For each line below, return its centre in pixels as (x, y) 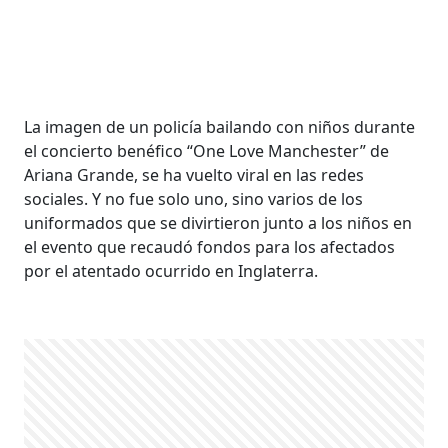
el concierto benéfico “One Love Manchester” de (207, 151)
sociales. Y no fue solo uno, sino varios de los (194, 199)
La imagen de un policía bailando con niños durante (220, 127)
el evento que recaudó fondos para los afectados (210, 247)
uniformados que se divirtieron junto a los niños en (218, 223)
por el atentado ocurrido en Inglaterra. (173, 271)
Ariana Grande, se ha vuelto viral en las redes (194, 175)
